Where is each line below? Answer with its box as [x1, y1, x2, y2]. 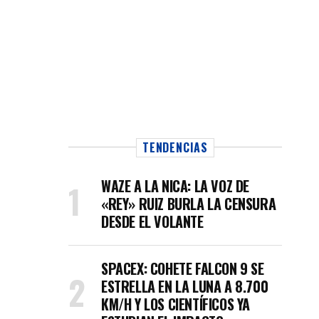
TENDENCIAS [142, 139, 208, 156]
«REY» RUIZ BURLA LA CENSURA [101, 193, 276, 214]
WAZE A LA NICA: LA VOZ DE [101, 175, 250, 197]
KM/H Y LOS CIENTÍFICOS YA [101, 293, 251, 315]
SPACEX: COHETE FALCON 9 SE [101, 258, 264, 279]
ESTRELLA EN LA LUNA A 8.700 [101, 276, 268, 297]
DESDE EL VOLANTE [101, 211, 204, 232]
